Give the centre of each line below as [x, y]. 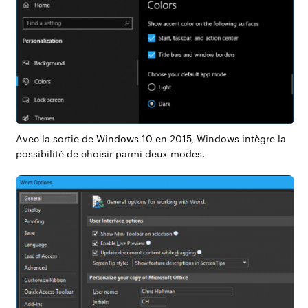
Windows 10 [124, 138]
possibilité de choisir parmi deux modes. [110, 153]
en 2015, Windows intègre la [219, 138]
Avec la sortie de [56, 138]
